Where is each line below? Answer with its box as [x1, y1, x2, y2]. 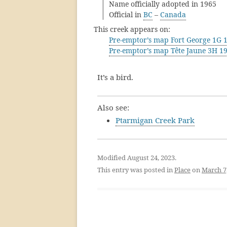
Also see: [97, 102, 129, 112]
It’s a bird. [97, 72, 133, 82]
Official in [109, 10, 143, 19]
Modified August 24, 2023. [97, 153, 176, 162]
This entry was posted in [97, 165, 174, 174]
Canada [160, 10, 186, 19]
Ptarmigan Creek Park [116, 115, 195, 125]
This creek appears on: [94, 24, 170, 34]
